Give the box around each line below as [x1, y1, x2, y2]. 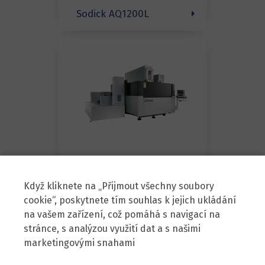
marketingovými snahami [24, 237, 135, 248]
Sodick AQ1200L [76, 7, 149, 20]
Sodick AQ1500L [76, 165, 148, 178]
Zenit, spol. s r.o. [103, 255, 162, 264]
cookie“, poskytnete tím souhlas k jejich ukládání [24, 194, 236, 206]
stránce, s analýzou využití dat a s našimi [24, 222, 201, 234]
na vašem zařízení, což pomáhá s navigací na [24, 208, 220, 220]
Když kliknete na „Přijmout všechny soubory [24, 180, 214, 192]
